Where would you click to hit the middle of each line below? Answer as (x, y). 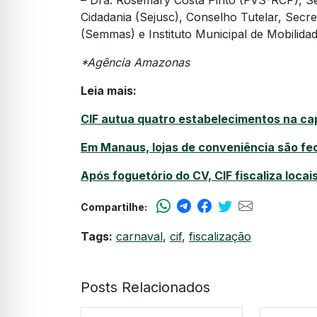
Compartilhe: (114, 207)
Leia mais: (109, 91)
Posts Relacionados (145, 288)
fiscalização (220, 237)
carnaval (139, 237)
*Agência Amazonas (135, 63)
